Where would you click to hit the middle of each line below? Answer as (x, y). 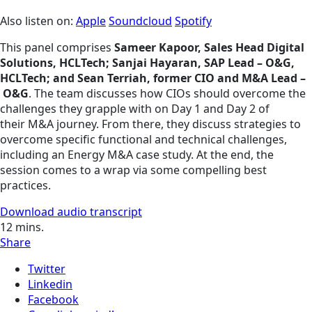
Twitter (47, 268)
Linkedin (50, 284)
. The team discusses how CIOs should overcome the (167, 93)
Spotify (193, 21)
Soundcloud (140, 21)
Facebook (53, 299)
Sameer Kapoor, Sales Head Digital (209, 47)
